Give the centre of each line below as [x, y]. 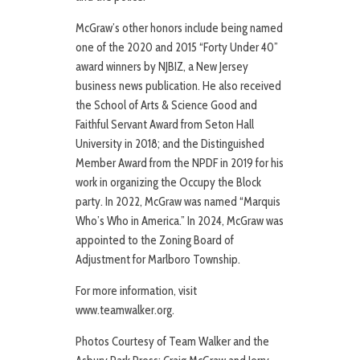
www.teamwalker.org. [125, 311]
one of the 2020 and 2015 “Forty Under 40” [177, 48]
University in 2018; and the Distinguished [170, 144]
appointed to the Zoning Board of [155, 241]
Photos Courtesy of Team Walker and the [172, 342]
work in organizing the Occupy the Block [168, 183]
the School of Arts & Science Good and [166, 106]
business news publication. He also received [178, 86]
